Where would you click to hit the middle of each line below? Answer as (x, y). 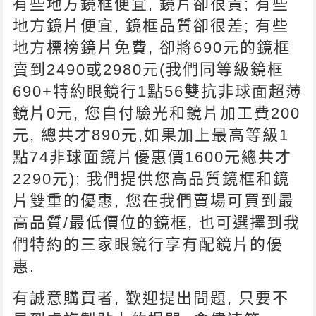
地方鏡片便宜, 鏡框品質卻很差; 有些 (151, 25)
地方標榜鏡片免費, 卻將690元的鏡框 (152, 47)
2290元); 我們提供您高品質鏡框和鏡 (152, 178)
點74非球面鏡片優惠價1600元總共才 (153, 157)
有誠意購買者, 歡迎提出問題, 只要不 (151, 298)
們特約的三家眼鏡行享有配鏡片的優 (148, 244)
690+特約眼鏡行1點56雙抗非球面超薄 (158, 91)
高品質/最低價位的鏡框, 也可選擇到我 (157, 222)
